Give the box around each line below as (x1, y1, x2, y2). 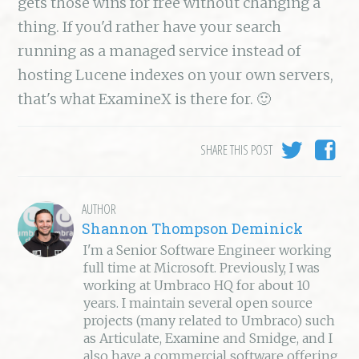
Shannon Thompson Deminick (82, 219, 304, 239)
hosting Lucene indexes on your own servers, (18, 66, 334, 85)
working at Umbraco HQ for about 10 (83, 277, 311, 294)
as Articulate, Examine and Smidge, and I (83, 330, 333, 347)
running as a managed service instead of (18, 42, 301, 61)
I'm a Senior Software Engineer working (83, 242, 333, 259)
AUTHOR (82, 200, 117, 219)
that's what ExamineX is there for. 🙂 (18, 90, 272, 109)
